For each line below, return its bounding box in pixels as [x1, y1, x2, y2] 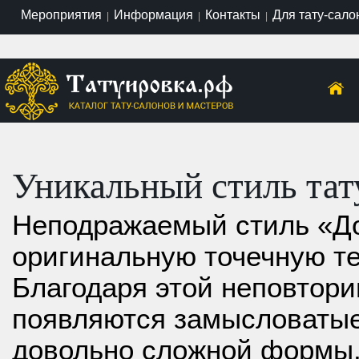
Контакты [204, 7, 260, 22]
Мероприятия [20, 7, 102, 22]
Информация [113, 7, 193, 22]
